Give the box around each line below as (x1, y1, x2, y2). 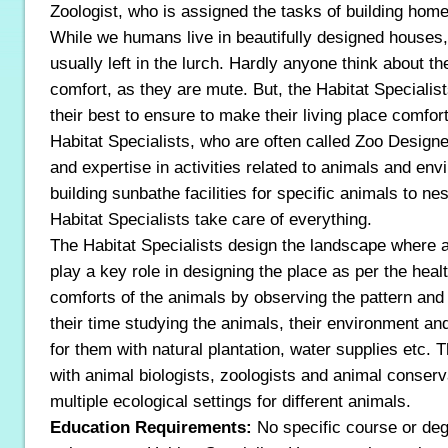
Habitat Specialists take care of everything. (50, 209, 372, 229)
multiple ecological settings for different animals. (50, 391, 411, 411)
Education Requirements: (50, 417, 252, 437)
